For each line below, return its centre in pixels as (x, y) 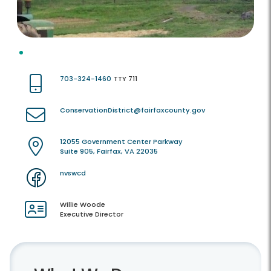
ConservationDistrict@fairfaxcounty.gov (132, 110)
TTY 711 (126, 79)
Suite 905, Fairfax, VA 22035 (109, 152)
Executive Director (92, 214)
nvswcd (73, 173)
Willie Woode (83, 205)
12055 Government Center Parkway (121, 142)
